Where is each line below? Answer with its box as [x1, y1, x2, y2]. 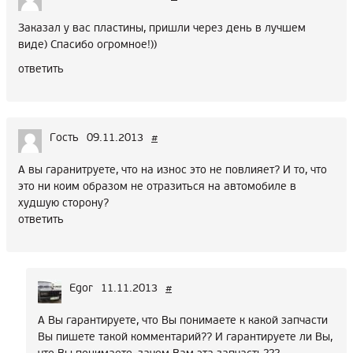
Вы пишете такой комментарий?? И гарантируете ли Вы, [38, 329, 333, 344]
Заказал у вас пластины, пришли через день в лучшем [18, 20, 306, 35]
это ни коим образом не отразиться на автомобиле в [18, 179, 296, 193]
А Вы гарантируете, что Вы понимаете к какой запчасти [38, 313, 328, 327]
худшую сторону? [18, 195, 109, 210]
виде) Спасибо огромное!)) [18, 37, 157, 51]
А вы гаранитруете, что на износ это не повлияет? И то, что [18, 162, 327, 176]
